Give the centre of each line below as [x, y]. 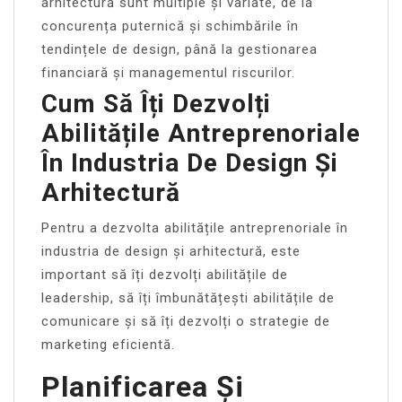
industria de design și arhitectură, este [171, 251]
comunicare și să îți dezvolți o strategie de [186, 321]
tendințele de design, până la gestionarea [179, 49]
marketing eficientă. [108, 344]
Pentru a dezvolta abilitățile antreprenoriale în [195, 227]
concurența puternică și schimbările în [170, 26]
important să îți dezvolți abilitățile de [165, 274]
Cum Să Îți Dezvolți [156, 103]
